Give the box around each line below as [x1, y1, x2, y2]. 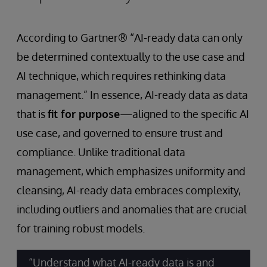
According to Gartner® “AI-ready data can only [17, 31, 243, 44]
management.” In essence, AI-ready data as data [17, 88, 248, 101]
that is [17, 107, 48, 120]
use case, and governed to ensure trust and [17, 126, 223, 139]
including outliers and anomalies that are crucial [17, 203, 247, 216]
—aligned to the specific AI [120, 107, 249, 120]
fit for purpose [48, 107, 120, 120]
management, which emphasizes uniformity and [17, 164, 246, 178]
